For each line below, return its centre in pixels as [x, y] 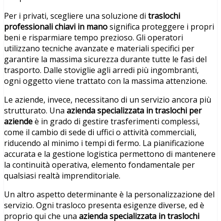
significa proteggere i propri [161, 26]
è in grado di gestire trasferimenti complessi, [116, 121]
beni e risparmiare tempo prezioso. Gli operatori [93, 37]
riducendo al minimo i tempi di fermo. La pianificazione [104, 143]
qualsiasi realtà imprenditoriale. [62, 175]
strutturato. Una [35, 110]
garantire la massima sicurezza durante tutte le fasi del [105, 59]
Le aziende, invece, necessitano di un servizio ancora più [108, 99]
